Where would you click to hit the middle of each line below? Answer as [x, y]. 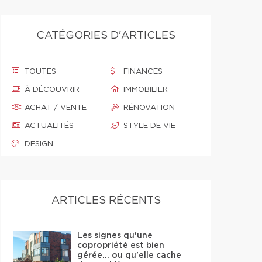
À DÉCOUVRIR [52, 90]
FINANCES [143, 72]
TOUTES [40, 72]
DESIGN [39, 144]
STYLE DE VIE [149, 126]
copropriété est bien [121, 246]
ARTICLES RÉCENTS [106, 201]
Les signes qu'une [115, 236]
